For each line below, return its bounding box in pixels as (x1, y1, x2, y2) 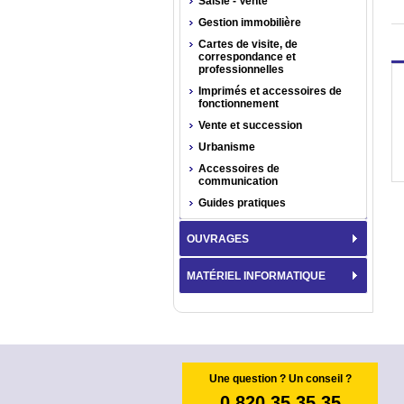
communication (198, 175, 278, 188)
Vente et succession (198, 119, 302, 132)
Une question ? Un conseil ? (208, 372, 352, 385)
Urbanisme (198, 141, 255, 153)
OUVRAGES (187, 233, 249, 245)
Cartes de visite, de (198, 38, 298, 50)
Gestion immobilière (198, 16, 301, 29)
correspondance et (198, 50, 296, 63)
